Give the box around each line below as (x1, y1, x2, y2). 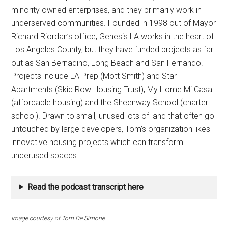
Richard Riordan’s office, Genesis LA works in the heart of (11, 31, 214, 41)
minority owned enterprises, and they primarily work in (11, 5, 202, 15)
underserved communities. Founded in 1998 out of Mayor (11, 18, 216, 28)
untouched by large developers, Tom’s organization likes (11, 124, 211, 134)
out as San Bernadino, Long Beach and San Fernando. (11, 58, 204, 68)
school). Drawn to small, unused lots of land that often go (11, 110, 215, 121)
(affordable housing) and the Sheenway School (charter (11, 97, 209, 107)
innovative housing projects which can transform (11, 137, 184, 147)
